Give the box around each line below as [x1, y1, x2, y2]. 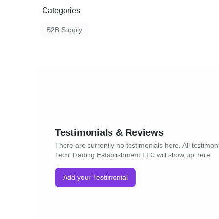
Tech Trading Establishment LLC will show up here [55, 151, 210, 159]
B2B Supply [46, 26, 82, 34]
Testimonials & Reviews [55, 127, 164, 138]
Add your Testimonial [63, 174, 128, 181]
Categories [42, 6, 80, 15]
